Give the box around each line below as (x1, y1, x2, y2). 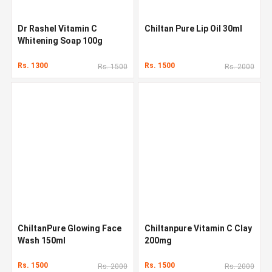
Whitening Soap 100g (18, 35, 103, 46)
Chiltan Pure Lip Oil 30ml (144, 23, 242, 33)
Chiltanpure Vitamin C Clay (144, 223, 252, 233)
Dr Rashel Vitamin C (18, 23, 97, 33)
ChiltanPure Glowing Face (18, 223, 121, 233)
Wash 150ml (18, 235, 66, 245)
